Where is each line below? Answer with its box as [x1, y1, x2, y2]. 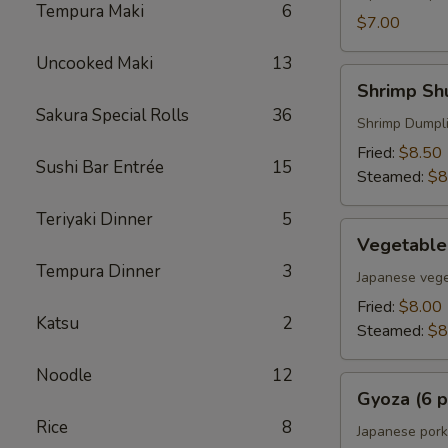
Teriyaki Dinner [36, 208, 153, 231]
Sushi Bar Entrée [36, 156, 164, 179]
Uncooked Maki [36, 52, 153, 75]
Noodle [36, 364, 92, 387]
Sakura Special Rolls [36, 104, 189, 127]
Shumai [340, 89, 390, 111]
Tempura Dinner [36, 260, 161, 283]
